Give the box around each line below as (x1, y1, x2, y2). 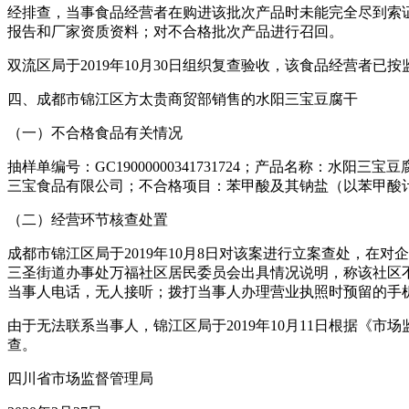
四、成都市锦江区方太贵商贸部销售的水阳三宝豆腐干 (7, 91, 358, 108)
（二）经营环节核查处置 (7, 212, 168, 228)
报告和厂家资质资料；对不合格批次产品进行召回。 (7, 24, 343, 40)
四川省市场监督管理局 (7, 371, 153, 387)
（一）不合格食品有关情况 (7, 125, 183, 142)
